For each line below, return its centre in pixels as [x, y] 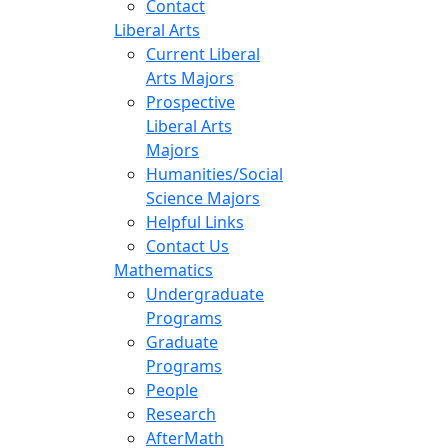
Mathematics [163, 269]
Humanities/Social [214, 173]
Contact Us [187, 245]
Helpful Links [195, 221]
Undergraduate [205, 293]
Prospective [190, 101]
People [172, 389]
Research [181, 413]
